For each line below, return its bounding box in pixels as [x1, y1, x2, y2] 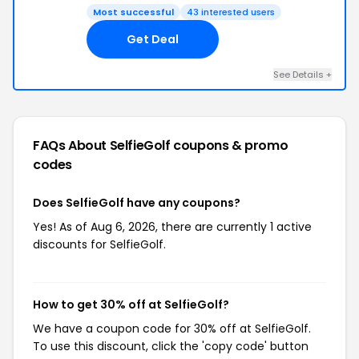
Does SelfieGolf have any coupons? [33, 195, 240, 211]
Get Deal [127, 30, 179, 47]
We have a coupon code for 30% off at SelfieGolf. [33, 321, 311, 337]
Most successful [93, 6, 174, 18]
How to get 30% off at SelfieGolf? [33, 296, 229, 313]
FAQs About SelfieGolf [33, 136, 174, 155]
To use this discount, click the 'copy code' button [33, 338, 309, 354]
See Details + [273, 68, 332, 81]
